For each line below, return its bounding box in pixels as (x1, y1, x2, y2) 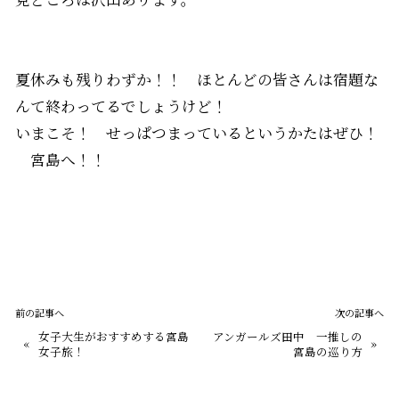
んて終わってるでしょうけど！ (14, 94, 227, 117)
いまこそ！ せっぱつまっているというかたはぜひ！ (14, 121, 379, 143)
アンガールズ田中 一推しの (213, 327, 363, 345)
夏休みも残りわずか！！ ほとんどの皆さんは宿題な (14, 68, 379, 90)
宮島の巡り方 (293, 342, 363, 360)
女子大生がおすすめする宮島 (38, 327, 190, 345)
